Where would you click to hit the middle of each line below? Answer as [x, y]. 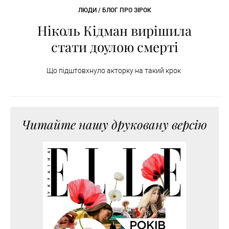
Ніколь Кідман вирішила [114, 31]
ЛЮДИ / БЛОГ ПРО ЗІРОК [114, 10]
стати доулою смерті [114, 47]
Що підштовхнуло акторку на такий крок [114, 71]
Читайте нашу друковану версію [114, 124]
